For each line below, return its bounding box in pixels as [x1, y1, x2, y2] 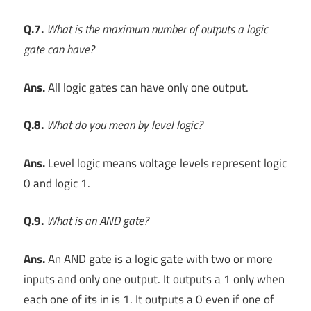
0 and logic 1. [24, 174, 90, 192]
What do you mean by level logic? [47, 116, 203, 135]
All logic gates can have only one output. [45, 78, 249, 96]
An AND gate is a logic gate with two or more [45, 249, 273, 268]
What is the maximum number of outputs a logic [47, 20, 268, 39]
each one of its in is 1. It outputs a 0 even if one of [24, 289, 274, 308]
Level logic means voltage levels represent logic [45, 153, 287, 172]
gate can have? [24, 40, 94, 59]
